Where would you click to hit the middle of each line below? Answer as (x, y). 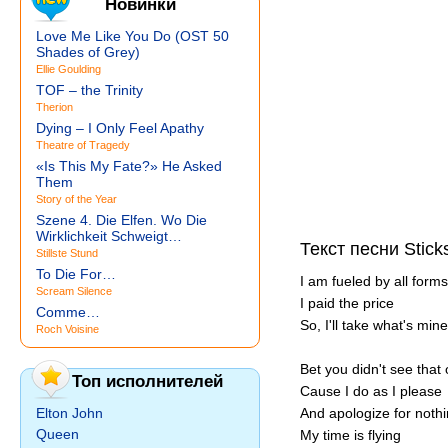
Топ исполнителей (147, 381)
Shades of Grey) (88, 52)
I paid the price (347, 303)
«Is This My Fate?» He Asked (129, 166)
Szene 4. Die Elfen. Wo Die (121, 220)
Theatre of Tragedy (83, 145)
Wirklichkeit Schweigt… (109, 236)
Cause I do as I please (371, 391)
